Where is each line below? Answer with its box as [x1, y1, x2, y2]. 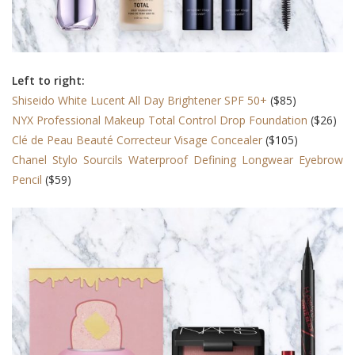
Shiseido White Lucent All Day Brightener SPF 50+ [12, 93, 267, 109]
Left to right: [12, 73, 85, 89]
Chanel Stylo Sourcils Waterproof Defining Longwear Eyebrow [12, 152, 343, 168]
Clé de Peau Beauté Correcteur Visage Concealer [12, 132, 262, 148]
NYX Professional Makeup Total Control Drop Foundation [12, 113, 307, 128]
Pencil [12, 172, 42, 188]
